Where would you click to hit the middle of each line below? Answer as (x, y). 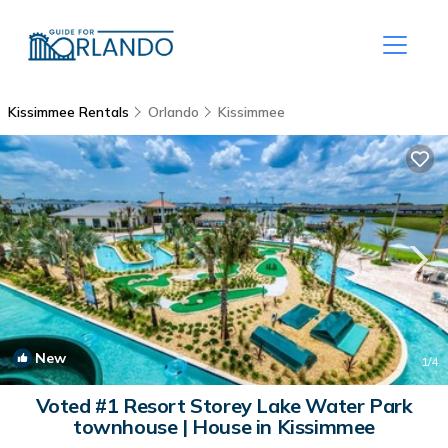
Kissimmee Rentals (70, 112)
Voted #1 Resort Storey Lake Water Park (224, 405)
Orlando (173, 112)
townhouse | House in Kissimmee (224, 426)
